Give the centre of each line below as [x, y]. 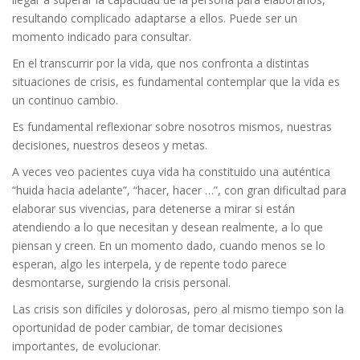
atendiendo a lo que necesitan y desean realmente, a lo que [168, 227]
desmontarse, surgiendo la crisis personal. [121, 282]
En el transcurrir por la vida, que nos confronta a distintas [161, 63]
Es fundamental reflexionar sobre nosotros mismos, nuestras [172, 127]
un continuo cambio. [65, 100]
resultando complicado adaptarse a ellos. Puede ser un [155, 18]
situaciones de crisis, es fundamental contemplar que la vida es [176, 82]
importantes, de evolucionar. [86, 346]
